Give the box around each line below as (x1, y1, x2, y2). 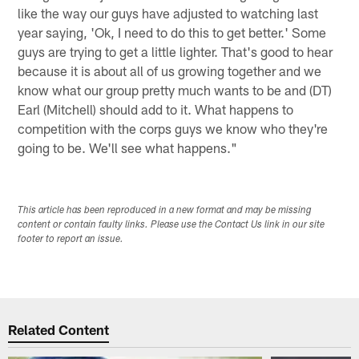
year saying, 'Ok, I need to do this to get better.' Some (18, 23, 327, 40)
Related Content (8, 321, 110, 338)
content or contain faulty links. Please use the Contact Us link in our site (18, 220, 325, 230)
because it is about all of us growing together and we (18, 62, 322, 79)
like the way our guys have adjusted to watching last (18, 4, 319, 21)
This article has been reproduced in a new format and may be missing (18, 205, 313, 216)
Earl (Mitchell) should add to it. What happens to (18, 100, 294, 117)
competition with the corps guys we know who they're (18, 119, 329, 136)
